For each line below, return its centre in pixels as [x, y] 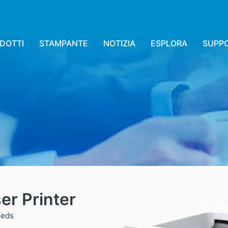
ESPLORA [169, 43]
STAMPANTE [64, 43]
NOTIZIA [119, 43]
